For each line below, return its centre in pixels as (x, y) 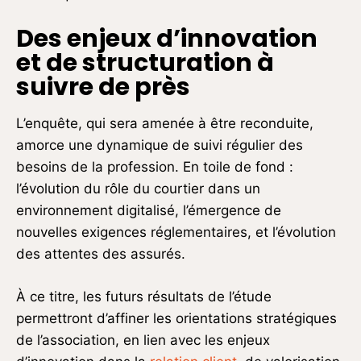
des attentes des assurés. (101, 253)
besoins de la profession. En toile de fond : (155, 166)
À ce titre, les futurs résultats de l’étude (144, 296)
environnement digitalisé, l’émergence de (149, 210)
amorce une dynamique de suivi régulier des (160, 145)
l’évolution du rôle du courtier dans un (138, 188)
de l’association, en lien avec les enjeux (143, 340)
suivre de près (103, 87)
